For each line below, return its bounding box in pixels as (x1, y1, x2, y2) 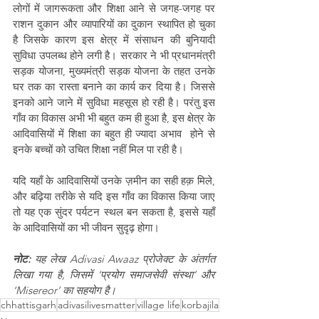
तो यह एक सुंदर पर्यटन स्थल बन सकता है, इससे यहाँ (13, 204, 215, 219)
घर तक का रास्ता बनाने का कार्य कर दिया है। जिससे (13, 79, 215, 93)
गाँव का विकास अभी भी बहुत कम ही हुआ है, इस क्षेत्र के (13, 110, 215, 125)
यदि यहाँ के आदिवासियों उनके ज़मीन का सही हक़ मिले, (13, 173, 215, 187)
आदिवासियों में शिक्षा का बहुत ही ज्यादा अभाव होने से (13, 126, 215, 140)
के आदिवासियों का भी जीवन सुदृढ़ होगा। (13, 220, 159, 234)
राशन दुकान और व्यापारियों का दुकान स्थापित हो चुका (13, 16, 215, 31)
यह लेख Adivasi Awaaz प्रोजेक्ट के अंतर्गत (31, 251, 215, 266)
